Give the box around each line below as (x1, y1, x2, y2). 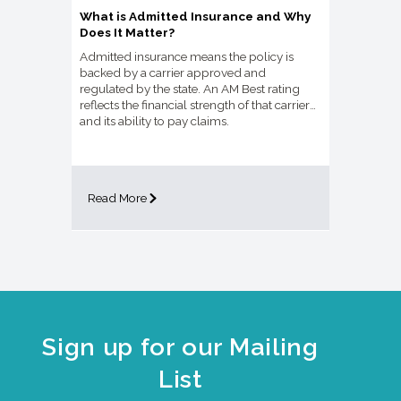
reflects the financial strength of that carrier (80, 98, 310, 113)
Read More (88, 191, 147, 206)
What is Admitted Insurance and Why (80, 9, 311, 24)
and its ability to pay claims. (80, 114, 229, 129)
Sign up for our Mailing (42, 333, 319, 361)
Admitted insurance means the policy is (80, 49, 294, 64)
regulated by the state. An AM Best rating (80, 81, 300, 97)
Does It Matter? (80, 25, 175, 40)
